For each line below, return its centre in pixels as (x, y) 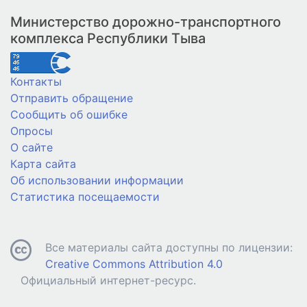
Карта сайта (43, 163)
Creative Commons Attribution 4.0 (134, 263)
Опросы (32, 131)
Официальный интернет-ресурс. (108, 280)
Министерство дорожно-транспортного (146, 22)
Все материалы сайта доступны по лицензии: (169, 247)
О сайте (32, 147)
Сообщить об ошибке (69, 114)
